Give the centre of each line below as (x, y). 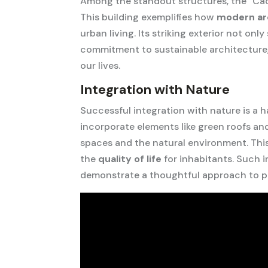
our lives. (100, 66)
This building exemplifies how (149, 17)
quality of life (130, 159)
